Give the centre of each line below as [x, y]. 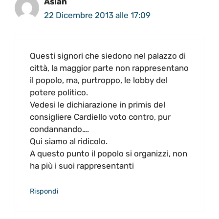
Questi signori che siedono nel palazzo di [108, 56]
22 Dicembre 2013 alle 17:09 [97, 15]
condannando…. [59, 129]
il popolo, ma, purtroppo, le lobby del [99, 80]
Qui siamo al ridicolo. [69, 142]
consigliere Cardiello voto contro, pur [100, 117]
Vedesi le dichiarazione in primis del [98, 105]
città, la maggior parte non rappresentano [109, 68]
